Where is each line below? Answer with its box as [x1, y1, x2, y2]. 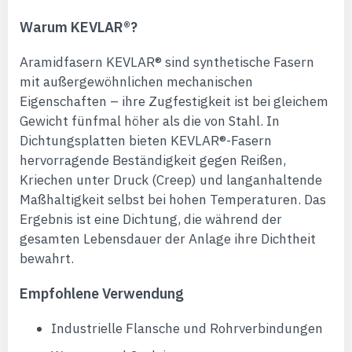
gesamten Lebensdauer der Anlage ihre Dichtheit [20, 230, 316, 247]
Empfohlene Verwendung [20, 284, 184, 302]
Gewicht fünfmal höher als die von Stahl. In [20, 112, 280, 130]
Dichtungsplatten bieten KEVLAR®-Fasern [20, 132, 272, 149]
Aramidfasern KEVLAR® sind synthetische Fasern [20, 53, 314, 71]
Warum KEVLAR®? [20, 18, 137, 36]
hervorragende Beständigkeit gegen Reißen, [20, 152, 286, 169]
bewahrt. [20, 250, 74, 267]
